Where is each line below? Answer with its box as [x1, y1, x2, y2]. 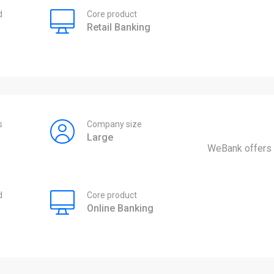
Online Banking [86, 202, 154, 214]
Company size [86, 119, 142, 129]
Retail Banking [86, 21, 150, 33]
